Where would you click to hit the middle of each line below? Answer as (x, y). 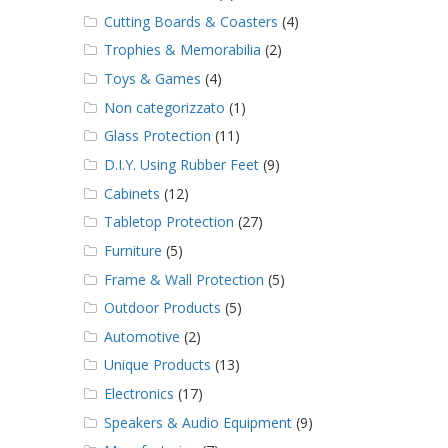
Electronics (138, 394)
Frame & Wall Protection (183, 279)
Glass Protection (157, 136)
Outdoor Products (162, 308)
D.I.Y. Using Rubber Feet (181, 164)
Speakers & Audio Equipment (197, 422)
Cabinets (131, 193)
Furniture (132, 250)
